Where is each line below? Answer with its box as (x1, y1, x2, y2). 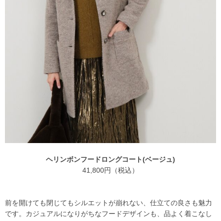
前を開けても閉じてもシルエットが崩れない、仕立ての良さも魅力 (5, 199, 212, 207)
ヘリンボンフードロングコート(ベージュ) (46, 155, 175, 164)
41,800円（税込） (82, 166, 139, 175)
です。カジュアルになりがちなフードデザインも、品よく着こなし (5, 210, 212, 218)
